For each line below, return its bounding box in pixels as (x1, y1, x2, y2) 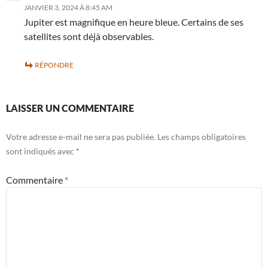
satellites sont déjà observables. (24, 31, 154, 42)
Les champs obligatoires (157, 132, 246, 142)
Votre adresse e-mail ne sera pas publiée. (6, 132, 156, 142)
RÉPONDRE (35, 60, 74, 70)
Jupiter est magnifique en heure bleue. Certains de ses (24, 16, 243, 28)
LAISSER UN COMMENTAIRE (6, 102, 134, 114)
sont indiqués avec (6, 146, 76, 157)
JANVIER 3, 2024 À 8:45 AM (24, 3, 112, 13)
